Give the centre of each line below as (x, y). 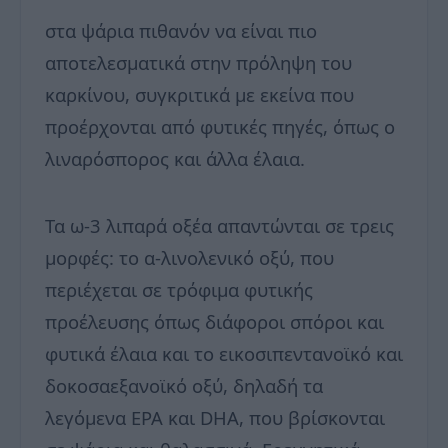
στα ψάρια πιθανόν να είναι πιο (181, 30)
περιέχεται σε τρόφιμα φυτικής (179, 289)
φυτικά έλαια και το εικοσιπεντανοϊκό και (224, 353)
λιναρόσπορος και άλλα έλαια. (175, 158)
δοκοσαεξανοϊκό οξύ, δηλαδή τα (184, 385)
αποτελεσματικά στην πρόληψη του (198, 62)
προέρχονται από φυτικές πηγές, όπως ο (220, 126)
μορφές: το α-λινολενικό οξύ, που (189, 257)
